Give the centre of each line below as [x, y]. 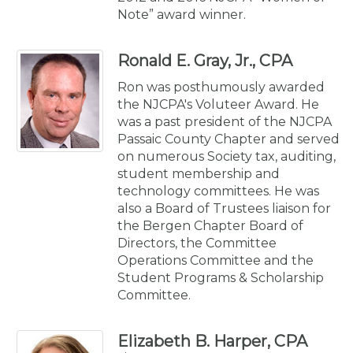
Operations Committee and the [216, 260]
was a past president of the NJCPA [225, 121]
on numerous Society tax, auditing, [227, 156]
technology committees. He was [218, 191]
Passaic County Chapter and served [229, 139]
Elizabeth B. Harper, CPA [212, 341]
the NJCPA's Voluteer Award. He [218, 104]
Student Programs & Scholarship [221, 277]
